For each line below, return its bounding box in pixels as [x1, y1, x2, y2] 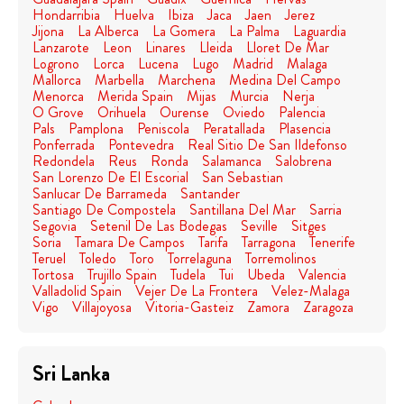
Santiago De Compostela [32, 199, 176, 220]
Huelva [114, 5, 154, 25]
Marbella [95, 69, 144, 90]
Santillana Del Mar [189, 199, 296, 220]
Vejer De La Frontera [135, 280, 258, 301]
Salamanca [202, 151, 262, 171]
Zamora [247, 297, 289, 317]
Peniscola [137, 118, 189, 139]
